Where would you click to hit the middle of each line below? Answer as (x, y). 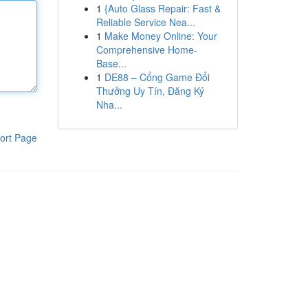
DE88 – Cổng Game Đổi (157, 77)
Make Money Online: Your (161, 36)
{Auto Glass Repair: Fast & (162, 8)
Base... (111, 63)
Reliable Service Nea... (145, 22)
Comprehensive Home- (146, 49)
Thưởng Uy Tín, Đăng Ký (150, 91)
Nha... (109, 104)
